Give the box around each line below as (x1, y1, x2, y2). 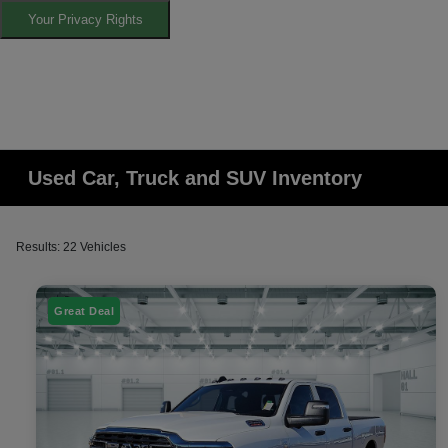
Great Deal (54, 304, 114, 317)
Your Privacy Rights (27, 12, 143, 28)
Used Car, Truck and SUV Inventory (28, 167, 363, 190)
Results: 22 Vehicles (16, 240, 126, 255)
